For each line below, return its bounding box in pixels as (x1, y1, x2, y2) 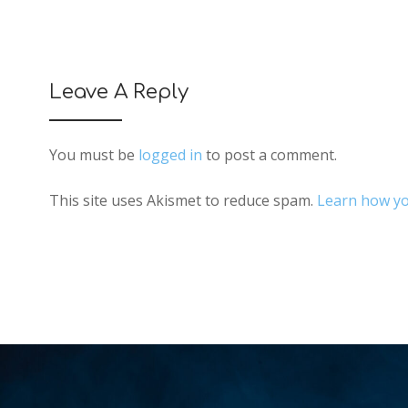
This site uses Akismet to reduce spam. (48, 190, 317, 211)
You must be (48, 145, 138, 166)
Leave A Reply (48, 81, 189, 104)
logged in (138, 145, 202, 166)
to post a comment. (201, 145, 337, 166)
